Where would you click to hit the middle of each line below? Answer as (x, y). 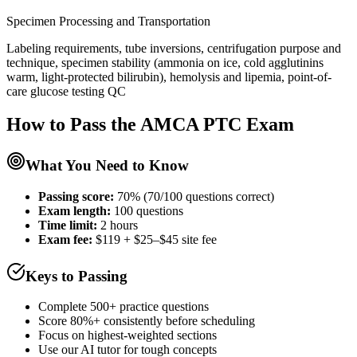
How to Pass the (73, 125)
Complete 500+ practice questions (124, 307)
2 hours (119, 226)
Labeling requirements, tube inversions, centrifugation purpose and (174, 48)
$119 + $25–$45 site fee (156, 240)
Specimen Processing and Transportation (108, 21)
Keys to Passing (76, 276)
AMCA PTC (191, 125)
